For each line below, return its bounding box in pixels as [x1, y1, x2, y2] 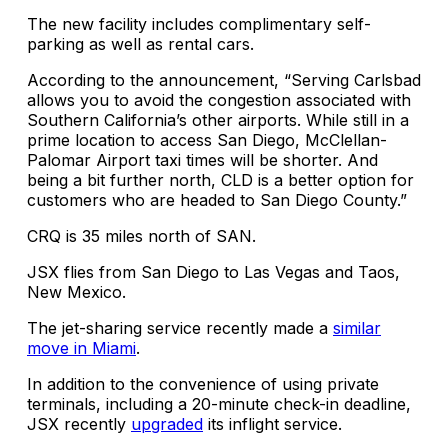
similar [333, 317, 381, 338]
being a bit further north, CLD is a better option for [27, 169, 414, 190]
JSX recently [27, 413, 131, 434]
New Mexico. [27, 281, 126, 302]
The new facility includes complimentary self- [27, 13, 371, 34]
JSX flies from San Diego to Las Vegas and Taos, [27, 261, 400, 282]
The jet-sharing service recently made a [27, 317, 333, 338]
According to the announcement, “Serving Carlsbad [27, 69, 421, 90]
